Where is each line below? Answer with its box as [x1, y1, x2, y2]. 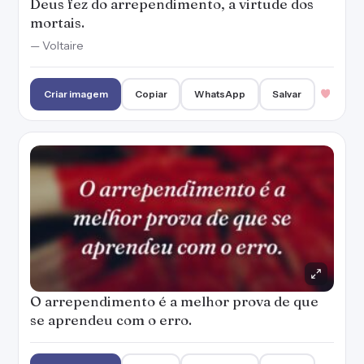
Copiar [134, 88, 167, 100]
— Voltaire [30, 38, 84, 53]
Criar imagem [43, 88, 108, 100]
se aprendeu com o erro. [30, 311, 192, 328]
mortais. [30, 14, 84, 31]
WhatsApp [194, 88, 246, 100]
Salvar [272, 88, 302, 100]
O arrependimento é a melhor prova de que [30, 292, 318, 310]
